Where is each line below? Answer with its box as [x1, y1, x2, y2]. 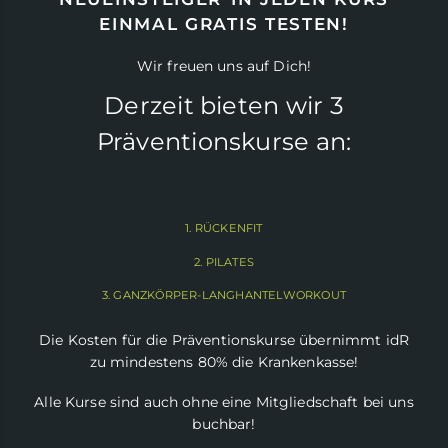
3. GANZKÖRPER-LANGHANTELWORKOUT [101, 288, 347, 302]
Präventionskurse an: [96, 127, 352, 156]
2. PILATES [194, 254, 254, 269]
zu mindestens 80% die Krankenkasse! [89, 352, 359, 371]
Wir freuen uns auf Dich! [136, 57, 312, 75]
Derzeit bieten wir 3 [104, 91, 344, 120]
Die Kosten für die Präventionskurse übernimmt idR [39, 330, 409, 349]
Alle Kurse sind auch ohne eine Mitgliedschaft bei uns [34, 392, 414, 411]
